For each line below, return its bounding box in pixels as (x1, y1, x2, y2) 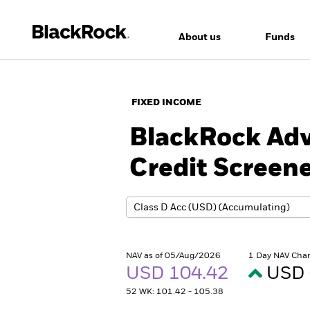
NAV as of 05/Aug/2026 (126, 252, 221, 260)
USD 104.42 (126, 265, 232, 283)
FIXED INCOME (131, 98, 201, 107)
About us (178, 33, 221, 42)
